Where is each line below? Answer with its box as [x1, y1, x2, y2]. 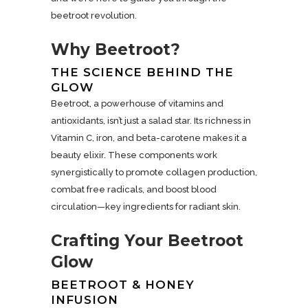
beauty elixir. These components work [51, 150, 217, 160]
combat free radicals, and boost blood [51, 184, 217, 195]
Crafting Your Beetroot [51, 231, 243, 250]
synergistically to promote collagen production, [51, 167, 257, 177]
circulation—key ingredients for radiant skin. [51, 201, 241, 212]
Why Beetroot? [51, 40, 180, 59]
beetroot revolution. [51, 10, 137, 21]
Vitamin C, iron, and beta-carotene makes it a [51, 133, 247, 143]
